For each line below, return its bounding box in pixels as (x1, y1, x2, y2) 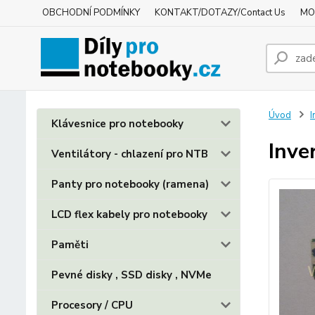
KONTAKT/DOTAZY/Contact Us (155, 6, 285, 19)
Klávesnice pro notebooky (51, 117, 184, 131)
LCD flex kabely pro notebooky (51, 207, 207, 221)
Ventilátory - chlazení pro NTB (51, 147, 208, 161)
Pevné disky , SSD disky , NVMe (51, 268, 212, 282)
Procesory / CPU (51, 298, 133, 312)
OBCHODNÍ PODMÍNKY (42, 6, 140, 19)
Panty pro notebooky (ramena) (51, 177, 209, 191)
